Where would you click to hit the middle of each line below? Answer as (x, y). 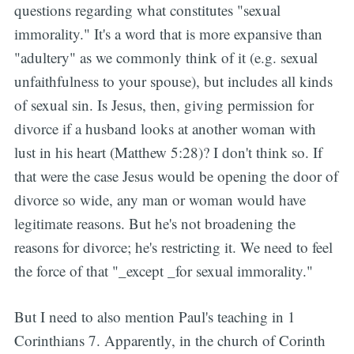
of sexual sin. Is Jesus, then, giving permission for (164, 104)
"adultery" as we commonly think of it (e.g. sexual (166, 57)
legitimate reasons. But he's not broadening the (154, 223)
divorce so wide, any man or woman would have (160, 199)
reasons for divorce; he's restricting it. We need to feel (173, 247)
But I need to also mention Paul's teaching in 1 (154, 317)
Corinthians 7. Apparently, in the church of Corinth (169, 341)
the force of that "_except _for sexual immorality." (163, 270)
